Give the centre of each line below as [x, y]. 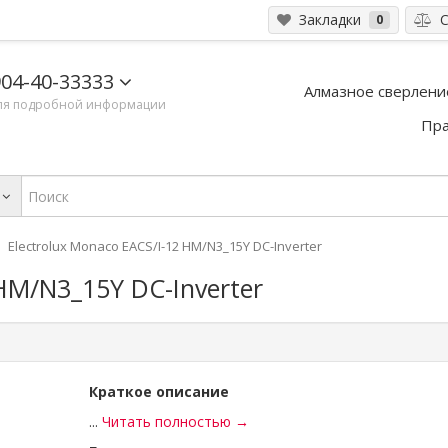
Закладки [328, 19]
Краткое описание [159, 391]
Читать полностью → [175, 421]
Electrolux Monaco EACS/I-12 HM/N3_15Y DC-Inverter [165, 246]
